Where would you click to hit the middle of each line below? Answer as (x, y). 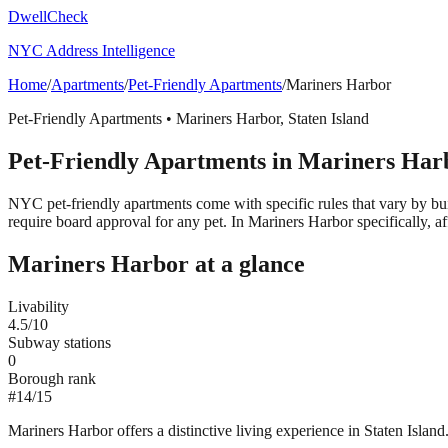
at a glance (247, 263)
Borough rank (52, 378)
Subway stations (59, 342)
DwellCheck (48, 16)
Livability (38, 306)
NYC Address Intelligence (91, 50)
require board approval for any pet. (117, 221)
